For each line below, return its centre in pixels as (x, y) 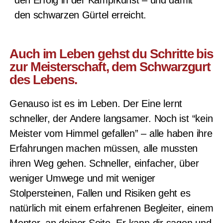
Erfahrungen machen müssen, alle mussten (104, 148)
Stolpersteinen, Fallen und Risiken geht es (100, 193)
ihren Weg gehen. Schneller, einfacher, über (104, 163)
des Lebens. (43, 79)
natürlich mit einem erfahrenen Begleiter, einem (111, 208)
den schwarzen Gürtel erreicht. (80, 15)
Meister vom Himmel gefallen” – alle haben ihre (111, 133)
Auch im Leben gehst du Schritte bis (111, 54)
